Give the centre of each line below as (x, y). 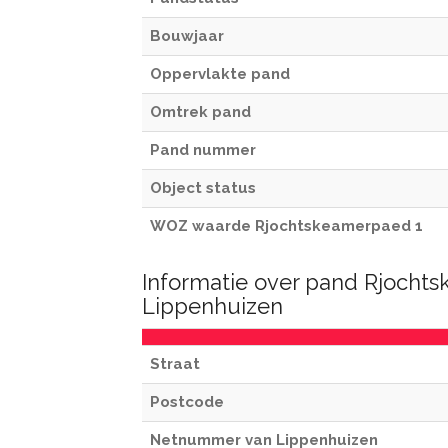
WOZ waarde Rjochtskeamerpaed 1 (286, 226)
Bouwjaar (187, 36)
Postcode (187, 402)
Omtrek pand (200, 112)
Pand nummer (203, 150)
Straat (175, 364)
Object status (203, 188)
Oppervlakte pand (220, 74)
